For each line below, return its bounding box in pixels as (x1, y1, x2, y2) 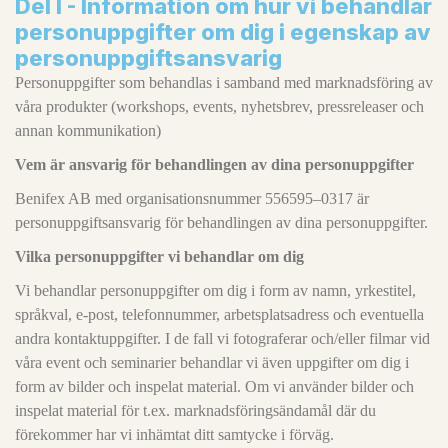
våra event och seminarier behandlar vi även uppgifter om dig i (15, 354, 409, 371)
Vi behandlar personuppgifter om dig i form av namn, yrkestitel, (15, 282, 416, 299)
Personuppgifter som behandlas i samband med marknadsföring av (15, 74, 433, 91)
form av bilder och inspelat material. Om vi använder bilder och (15, 378, 414, 395)
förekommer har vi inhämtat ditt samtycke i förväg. (15, 426, 334, 443)
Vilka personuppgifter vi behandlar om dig (15, 248, 304, 265)
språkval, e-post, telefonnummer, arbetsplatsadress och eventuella (15, 306, 424, 323)
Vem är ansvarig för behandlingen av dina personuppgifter (15, 156, 414, 173)
